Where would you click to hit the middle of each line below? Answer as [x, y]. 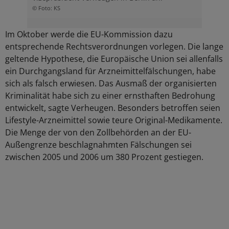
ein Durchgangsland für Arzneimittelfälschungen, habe [110, 71]
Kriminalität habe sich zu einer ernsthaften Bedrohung [110, 96]
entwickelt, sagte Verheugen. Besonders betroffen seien [113, 108]
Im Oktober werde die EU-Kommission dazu [89, 35]
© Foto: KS [46, 8]
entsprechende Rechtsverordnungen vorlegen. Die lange [114, 47]
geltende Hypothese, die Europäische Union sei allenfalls [114, 59]
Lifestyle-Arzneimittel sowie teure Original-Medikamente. [114, 120]
